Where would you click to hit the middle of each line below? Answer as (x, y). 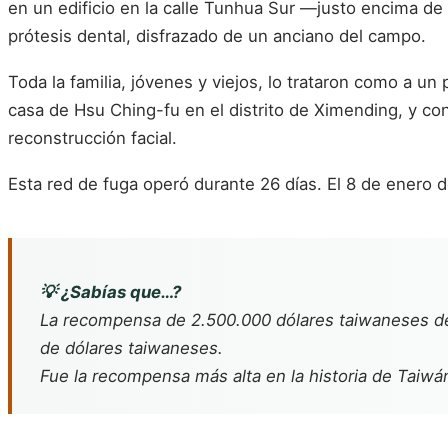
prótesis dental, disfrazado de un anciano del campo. (217, 36)
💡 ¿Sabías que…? (110, 292)
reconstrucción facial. (92, 137)
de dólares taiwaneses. (131, 348)
